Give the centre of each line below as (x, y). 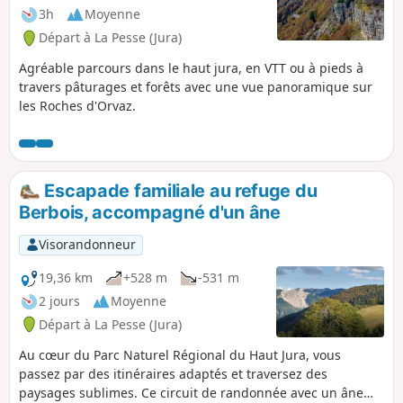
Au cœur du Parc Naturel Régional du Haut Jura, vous (180, 354)
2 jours (59, 301)
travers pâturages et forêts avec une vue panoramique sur (196, 87)
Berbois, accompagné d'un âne (150, 212)
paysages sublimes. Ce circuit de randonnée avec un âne (191, 392)
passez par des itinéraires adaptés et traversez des (173, 373)
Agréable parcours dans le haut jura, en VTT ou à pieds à (191, 68)
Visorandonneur (87, 245)
